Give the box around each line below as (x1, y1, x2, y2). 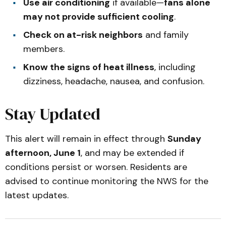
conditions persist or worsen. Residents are (5, 161, 187, 174)
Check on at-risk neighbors (23, 29, 143, 41)
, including (154, 61, 196, 74)
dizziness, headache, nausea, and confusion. (23, 75, 204, 88)
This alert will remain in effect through (5, 133, 167, 145)
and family (143, 29, 189, 41)
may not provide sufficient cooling (23, 11, 174, 23)
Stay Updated (5, 103, 100, 126)
